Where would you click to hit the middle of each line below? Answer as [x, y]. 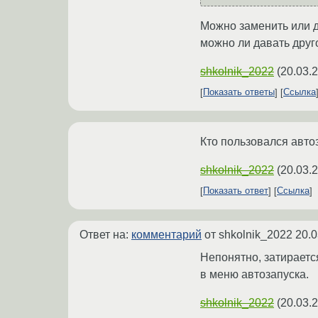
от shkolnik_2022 [248, 234]
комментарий [166, 234]
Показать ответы [239, 92]
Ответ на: [105, 234]
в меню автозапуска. [254, 274]
